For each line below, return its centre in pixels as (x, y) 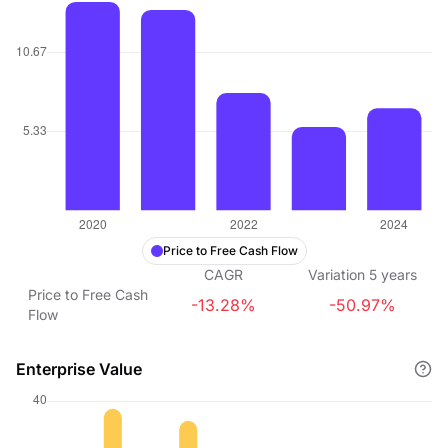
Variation (337, 274)
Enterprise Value (79, 369)
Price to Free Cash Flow (230, 250)
